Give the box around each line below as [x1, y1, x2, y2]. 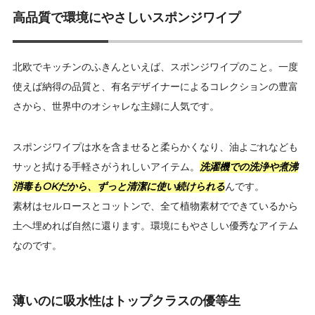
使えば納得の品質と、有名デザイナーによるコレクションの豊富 [13, 80, 298, 94]
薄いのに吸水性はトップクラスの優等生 [13, 293, 240, 309]
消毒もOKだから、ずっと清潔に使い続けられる [13, 180, 225, 193]
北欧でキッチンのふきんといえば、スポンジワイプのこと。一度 [13, 60, 298, 74]
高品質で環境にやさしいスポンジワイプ [13, 10, 240, 26]
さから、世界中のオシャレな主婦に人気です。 [13, 100, 219, 113]
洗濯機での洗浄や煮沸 [200, 160, 298, 174]
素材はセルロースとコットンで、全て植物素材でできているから [13, 200, 298, 213]
